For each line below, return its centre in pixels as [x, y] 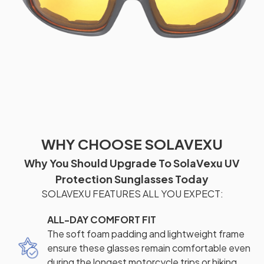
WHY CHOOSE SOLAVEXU [132, 144]
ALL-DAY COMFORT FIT [102, 219]
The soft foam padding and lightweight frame [146, 233]
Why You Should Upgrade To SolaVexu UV [132, 163]
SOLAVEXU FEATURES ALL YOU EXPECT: [132, 194]
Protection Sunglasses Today [132, 179]
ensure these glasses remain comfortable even [149, 247]
